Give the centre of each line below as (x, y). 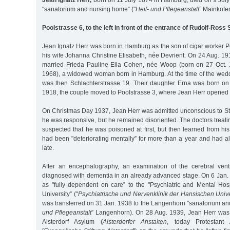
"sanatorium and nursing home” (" (89, 9)
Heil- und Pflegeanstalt (167, 9)
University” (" (60, 194)
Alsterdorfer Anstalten (135, 222)
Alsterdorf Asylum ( (72, 222)
